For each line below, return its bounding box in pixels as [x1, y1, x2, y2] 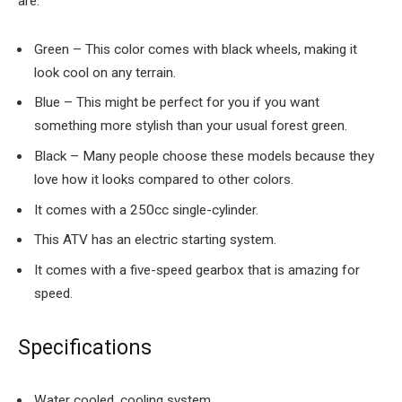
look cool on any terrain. [34, 64, 176, 81]
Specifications [18, 336, 157, 361]
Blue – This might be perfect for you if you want [34, 94, 319, 111]
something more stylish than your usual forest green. [34, 118, 347, 135]
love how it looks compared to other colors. [34, 170, 293, 188]
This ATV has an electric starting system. [34, 232, 276, 249]
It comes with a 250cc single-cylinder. [34, 201, 258, 218]
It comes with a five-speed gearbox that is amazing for [34, 262, 360, 278]
